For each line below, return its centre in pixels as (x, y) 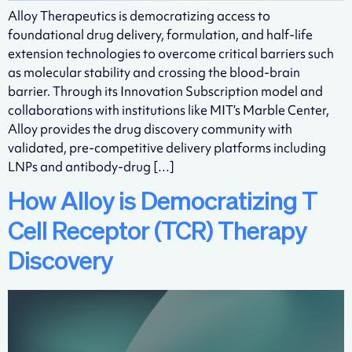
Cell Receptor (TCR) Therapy (157, 232)
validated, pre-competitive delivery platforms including (167, 148)
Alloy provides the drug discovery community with (150, 129)
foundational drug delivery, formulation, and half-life (160, 35)
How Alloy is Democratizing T (163, 202)
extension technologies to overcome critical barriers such (171, 54)
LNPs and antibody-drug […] (91, 167)
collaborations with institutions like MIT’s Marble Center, (169, 110)
